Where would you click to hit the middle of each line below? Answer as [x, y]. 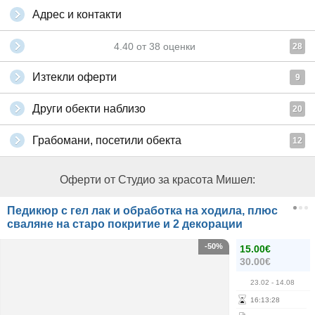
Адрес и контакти [77, 14]
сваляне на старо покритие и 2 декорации [125, 224]
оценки [178, 46]
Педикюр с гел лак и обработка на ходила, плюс [142, 211]
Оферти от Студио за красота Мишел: [157, 180]
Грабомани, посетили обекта [107, 140]
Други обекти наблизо [89, 109]
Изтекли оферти [75, 77]
